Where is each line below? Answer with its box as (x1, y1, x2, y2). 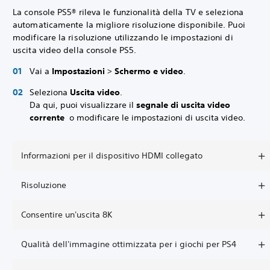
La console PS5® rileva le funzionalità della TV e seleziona (13, 7, 243, 17)
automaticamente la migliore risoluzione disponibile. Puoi (13, 19, 245, 30)
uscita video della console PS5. (13, 45, 139, 55)
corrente (30, 112, 67, 123)
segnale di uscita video (136, 99, 230, 110)
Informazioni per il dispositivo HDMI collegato (21, 150, 202, 161)
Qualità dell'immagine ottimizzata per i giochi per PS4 (21, 239, 236, 250)
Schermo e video (115, 66, 183, 77)
